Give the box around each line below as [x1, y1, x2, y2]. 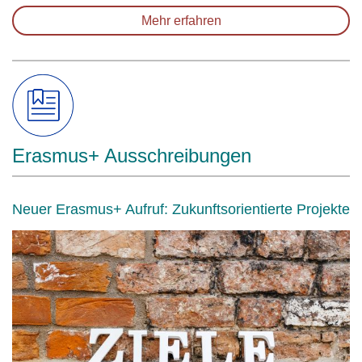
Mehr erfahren [141, 14, 221, 27]
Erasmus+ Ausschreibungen [12, 145, 251, 166]
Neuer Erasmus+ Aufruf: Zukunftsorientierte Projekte [12, 201, 350, 217]
